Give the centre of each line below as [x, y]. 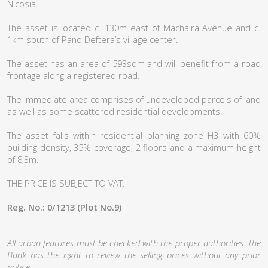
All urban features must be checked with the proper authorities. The [134, 243]
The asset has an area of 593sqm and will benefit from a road [134, 63]
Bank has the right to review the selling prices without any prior [134, 255]
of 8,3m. [23, 159]
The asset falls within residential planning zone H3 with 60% [134, 135]
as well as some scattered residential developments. [115, 111]
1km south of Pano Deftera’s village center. [93, 39]
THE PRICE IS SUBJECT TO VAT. [66, 183]
